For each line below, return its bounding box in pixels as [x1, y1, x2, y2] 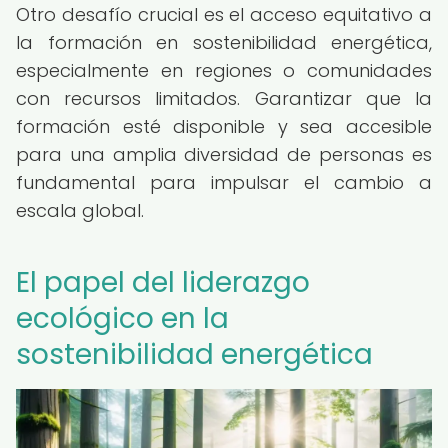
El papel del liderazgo [16, 263, 310, 302]
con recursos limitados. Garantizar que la [16, 86, 432, 111]
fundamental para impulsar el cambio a [16, 170, 432, 195]
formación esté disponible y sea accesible [16, 114, 432, 139]
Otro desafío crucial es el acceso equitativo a [16, 2, 432, 27]
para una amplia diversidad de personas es [16, 142, 432, 167]
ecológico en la [16, 299, 229, 338]
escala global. [16, 198, 144, 223]
